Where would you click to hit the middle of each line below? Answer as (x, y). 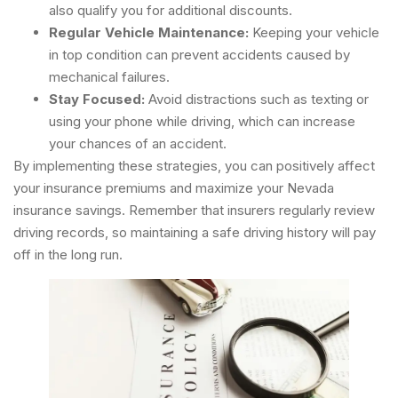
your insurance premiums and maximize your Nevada (174, 188)
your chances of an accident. (138, 144)
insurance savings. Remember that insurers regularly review (194, 211)
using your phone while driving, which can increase (202, 122)
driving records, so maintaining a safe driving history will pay (195, 233)
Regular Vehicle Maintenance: (149, 33)
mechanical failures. (109, 77)
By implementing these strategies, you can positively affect (194, 166)
